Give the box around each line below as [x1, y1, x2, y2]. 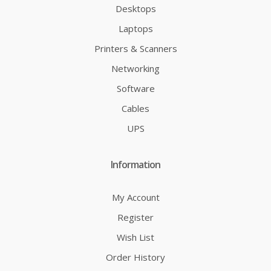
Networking [111, 62, 160, 74]
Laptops [118, 22, 153, 34]
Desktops [115, 2, 156, 15]
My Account [111, 191, 160, 203]
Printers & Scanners [94, 42, 177, 54]
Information [111, 157, 160, 171]
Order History [106, 250, 165, 263]
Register [117, 211, 154, 223]
